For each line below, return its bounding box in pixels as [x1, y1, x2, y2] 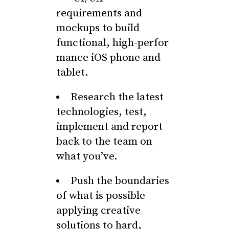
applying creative [56, 204, 141, 217]
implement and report [56, 120, 163, 133]
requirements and [56, 7, 142, 20]
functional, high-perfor [56, 36, 169, 50]
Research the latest [71, 90, 164, 104]
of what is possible [56, 189, 145, 202]
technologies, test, [56, 105, 147, 119]
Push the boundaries [71, 174, 169, 188]
